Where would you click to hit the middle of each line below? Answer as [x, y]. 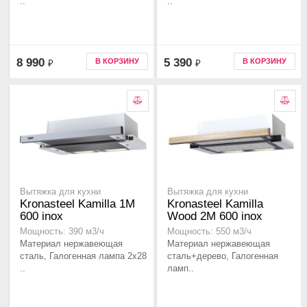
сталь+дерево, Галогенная [223, 256]
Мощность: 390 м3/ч [62, 232]
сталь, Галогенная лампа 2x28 [83, 256]
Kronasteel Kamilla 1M [77, 204]
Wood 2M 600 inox [215, 217]
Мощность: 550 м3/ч [209, 232]
